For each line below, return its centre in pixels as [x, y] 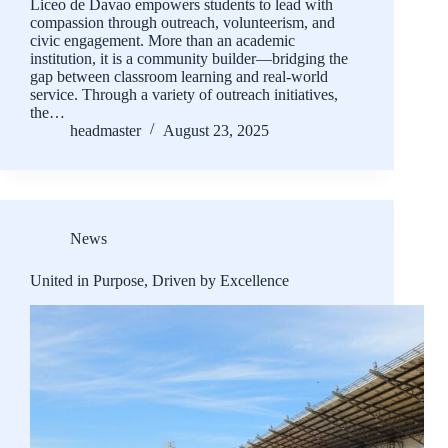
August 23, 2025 [216, 131]
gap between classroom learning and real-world [179, 77]
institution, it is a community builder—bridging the [189, 59]
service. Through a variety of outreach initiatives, [184, 95]
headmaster [105, 131]
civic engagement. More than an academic [162, 41]
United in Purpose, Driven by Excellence [159, 281]
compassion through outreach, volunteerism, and [182, 23]
